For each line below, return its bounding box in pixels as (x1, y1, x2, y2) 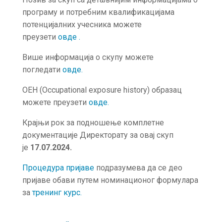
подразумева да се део (94, 163, 182, 172)
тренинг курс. (32, 188, 82, 197)
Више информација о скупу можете (22, 53, 154, 62)
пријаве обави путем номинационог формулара (22, 175, 198, 185)
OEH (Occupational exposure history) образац (22, 85, 182, 95)
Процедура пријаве (22, 163, 94, 172)
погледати (22, 65, 62, 74)
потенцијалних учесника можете (22, 20, 142, 29)
